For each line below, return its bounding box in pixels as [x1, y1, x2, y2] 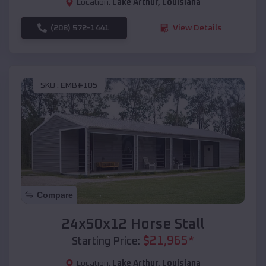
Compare [37, 189, 73, 199]
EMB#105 [61, 81, 97, 90]
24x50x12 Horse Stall [62, 217, 204, 232]
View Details [173, 23, 221, 32]
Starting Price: [72, 236, 140, 247]
